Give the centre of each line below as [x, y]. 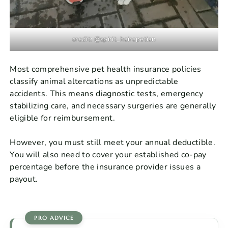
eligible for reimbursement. [62, 118]
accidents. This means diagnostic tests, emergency [106, 93]
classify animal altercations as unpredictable [94, 81]
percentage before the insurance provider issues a [105, 167]
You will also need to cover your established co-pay [108, 154]
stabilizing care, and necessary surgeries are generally [113, 106]
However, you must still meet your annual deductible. [112, 142]
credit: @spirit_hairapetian [114, 39]
